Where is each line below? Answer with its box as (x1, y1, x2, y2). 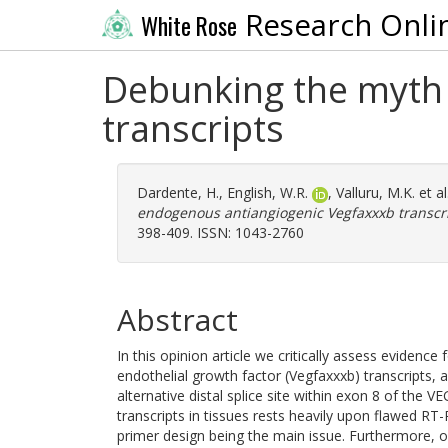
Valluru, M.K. (336, 183, 415, 202)
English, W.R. (227, 183, 308, 202)
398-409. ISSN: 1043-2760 (137, 223, 304, 242)
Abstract (117, 299, 238, 340)
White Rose (140, 8, 237, 43)
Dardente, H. (137, 183, 219, 202)
